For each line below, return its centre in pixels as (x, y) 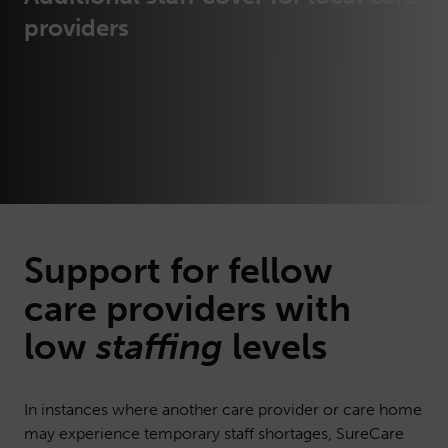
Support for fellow (178, 270)
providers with (224, 308)
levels (275, 346)
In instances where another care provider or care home (223, 409)
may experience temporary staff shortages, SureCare (214, 433)
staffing (159, 346)
